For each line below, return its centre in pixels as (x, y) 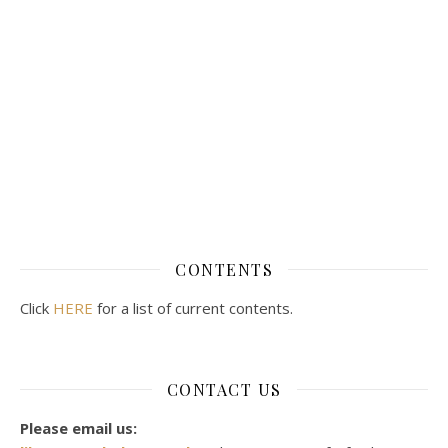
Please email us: (78, 427)
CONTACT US (224, 389)
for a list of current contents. (193, 307)
